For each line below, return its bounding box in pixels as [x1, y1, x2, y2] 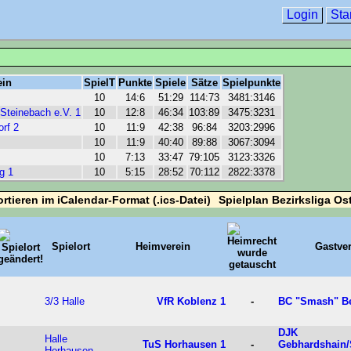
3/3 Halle [45, 295, 85, 308]
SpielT [84, 77, 115, 89]
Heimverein [136, 241, 190, 253]
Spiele [155, 77, 186, 89]
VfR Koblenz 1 [157, 295, 226, 308]
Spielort [52, 241, 90, 253]
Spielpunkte [223, 77, 280, 89]
